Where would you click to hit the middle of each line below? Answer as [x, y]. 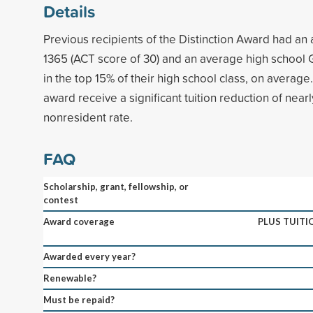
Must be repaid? [79, 299]
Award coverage [79, 221]
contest [61, 199]
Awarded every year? [89, 256]
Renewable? [70, 278]
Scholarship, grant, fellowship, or [116, 186]
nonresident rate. [88, 117]
